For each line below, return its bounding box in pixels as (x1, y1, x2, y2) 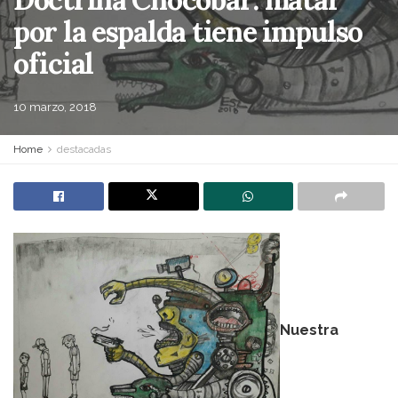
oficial (13, 45, 94, 82)
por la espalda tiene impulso (13, 13, 363, 50)
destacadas (57, 143, 111, 155)
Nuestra (280, 322, 338, 339)
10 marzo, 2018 (13, 100, 97, 114)
